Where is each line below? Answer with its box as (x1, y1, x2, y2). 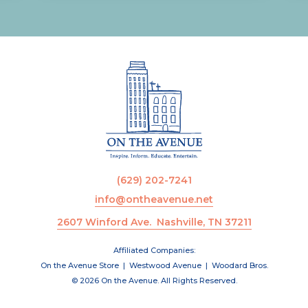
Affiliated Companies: (113, 245, 195, 255)
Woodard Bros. (211, 260, 268, 270)
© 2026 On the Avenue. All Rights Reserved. (71, 275, 237, 285)
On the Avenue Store (40, 260, 119, 270)
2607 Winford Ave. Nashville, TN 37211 (56, 215, 252, 228)
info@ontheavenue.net (95, 192, 213, 206)
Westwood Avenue (129, 260, 201, 270)
